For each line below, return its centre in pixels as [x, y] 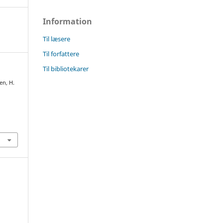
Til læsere [56, 39]
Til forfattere [61, 54]
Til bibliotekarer [66, 68]
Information [67, 21]
